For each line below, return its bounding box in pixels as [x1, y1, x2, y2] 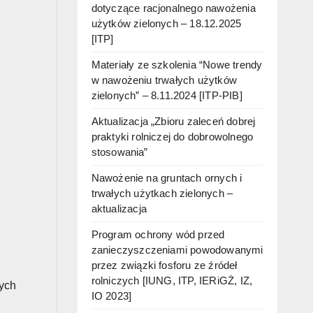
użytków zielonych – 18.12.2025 [91, 17, 242, 30]
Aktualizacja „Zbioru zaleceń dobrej [91, 115, 256, 128]
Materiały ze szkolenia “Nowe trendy [91, 59, 263, 71]
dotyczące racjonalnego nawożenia [91, 2, 256, 15]
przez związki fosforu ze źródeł [91, 259, 238, 272]
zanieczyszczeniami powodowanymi [91, 244, 263, 256]
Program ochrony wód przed [91, 228, 225, 241]
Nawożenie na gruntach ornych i [91, 172, 242, 184]
